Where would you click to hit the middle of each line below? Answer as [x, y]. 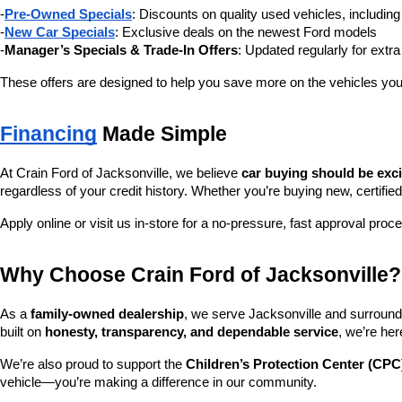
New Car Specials [60, 32]
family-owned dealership [107, 314]
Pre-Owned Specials [68, 14]
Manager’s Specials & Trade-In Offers [121, 50]
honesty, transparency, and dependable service [192, 332]
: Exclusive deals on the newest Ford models [246, 32]
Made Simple [162, 134]
